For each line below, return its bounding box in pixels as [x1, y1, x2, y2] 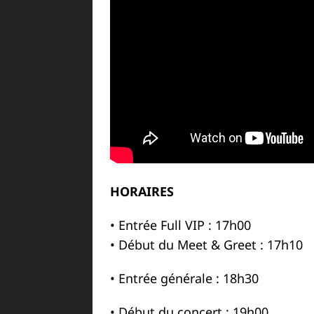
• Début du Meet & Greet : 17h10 [110, 236, 303, 253]
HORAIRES [110, 183, 174, 200]
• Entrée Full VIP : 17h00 [110, 217, 251, 233]
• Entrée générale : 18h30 [110, 270, 259, 287]
